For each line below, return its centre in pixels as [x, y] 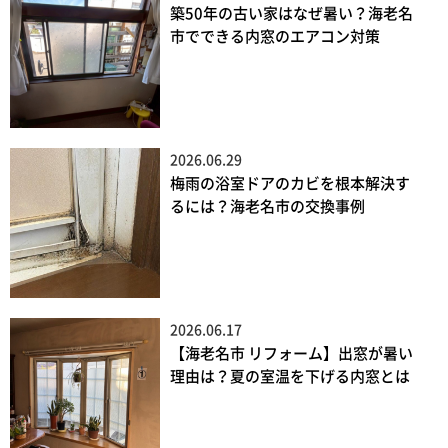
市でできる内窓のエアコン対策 [275, 37]
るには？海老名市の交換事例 [267, 207]
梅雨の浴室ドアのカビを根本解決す [290, 184]
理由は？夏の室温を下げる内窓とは [290, 377]
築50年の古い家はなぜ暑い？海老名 [291, 14]
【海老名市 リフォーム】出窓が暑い [291, 354]
